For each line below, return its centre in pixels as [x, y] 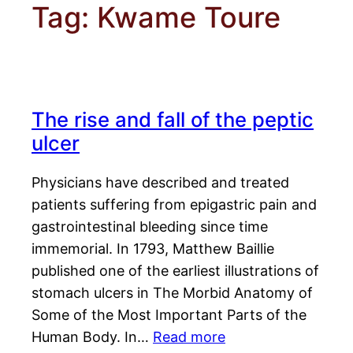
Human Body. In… [92, 337]
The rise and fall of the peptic [173, 120]
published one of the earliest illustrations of [175, 271]
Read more [189, 337]
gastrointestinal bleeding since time [150, 227]
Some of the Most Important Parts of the [169, 315]
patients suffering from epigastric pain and [174, 205]
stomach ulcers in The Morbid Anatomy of [172, 293]
